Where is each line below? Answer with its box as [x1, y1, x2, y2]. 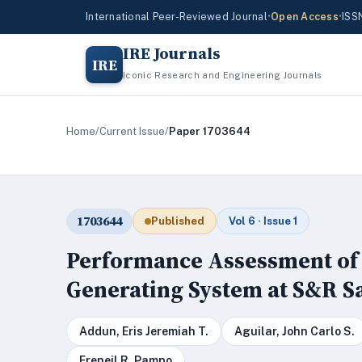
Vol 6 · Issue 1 [229, 215, 297, 227]
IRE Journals [123, 42, 221, 65]
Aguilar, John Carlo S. [234, 325, 355, 338]
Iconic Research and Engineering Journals [123, 70, 322, 80]
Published [151, 215, 204, 227]
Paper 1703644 [169, 125, 250, 137]
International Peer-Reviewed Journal [86, 11, 267, 23]
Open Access [271, 11, 339, 23]
